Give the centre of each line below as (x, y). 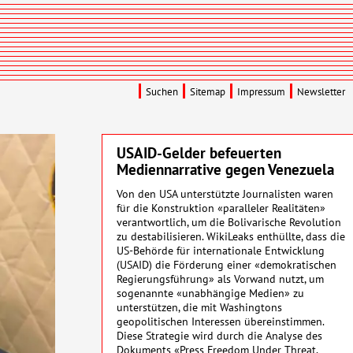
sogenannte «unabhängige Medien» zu (210, 292)
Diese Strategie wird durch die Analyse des (219, 335)
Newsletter (321, 92)
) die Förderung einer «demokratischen (243, 264)
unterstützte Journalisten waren (255, 193)
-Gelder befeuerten (219, 152)
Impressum (262, 92)
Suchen (162, 92)
